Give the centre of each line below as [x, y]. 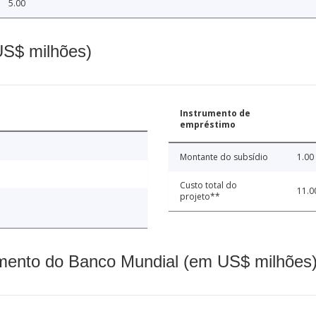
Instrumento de [215, 113]
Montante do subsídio [224, 157]
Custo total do [208, 185]
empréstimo [208, 124]
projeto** [200, 196]
